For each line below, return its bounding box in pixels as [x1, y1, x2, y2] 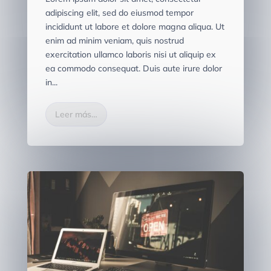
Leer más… [54, 109, 97, 120]
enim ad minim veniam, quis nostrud [45, 35, 184, 47]
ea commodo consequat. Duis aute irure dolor [45, 63, 222, 74]
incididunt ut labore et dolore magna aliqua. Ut [45, 21, 224, 33]
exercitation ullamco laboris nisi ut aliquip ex [45, 49, 216, 60]
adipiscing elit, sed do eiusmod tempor [45, 7, 194, 19]
